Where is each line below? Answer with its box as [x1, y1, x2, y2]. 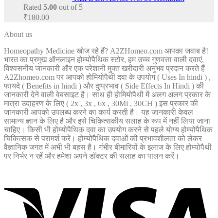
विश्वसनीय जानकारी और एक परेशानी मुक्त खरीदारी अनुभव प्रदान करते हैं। [4, 64, 210, 73]
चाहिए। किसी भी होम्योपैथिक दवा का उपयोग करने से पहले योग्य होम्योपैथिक [4, 126, 213, 134]
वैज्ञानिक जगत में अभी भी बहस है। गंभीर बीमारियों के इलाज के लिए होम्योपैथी [4, 143, 212, 152]
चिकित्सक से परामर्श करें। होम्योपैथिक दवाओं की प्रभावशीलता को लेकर [4, 134, 202, 143]
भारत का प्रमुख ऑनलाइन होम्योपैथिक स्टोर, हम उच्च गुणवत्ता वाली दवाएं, [4, 55, 204, 64]
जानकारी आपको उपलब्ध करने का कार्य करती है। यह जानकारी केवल [4, 108, 193, 117]
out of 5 [57, 3, 83, 12]
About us [4, 30, 32, 39]
